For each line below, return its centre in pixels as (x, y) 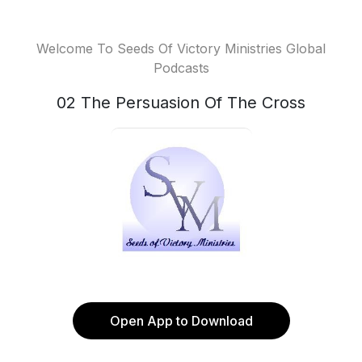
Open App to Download (181, 321)
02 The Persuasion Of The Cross (181, 103)
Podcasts (181, 68)
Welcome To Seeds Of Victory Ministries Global (181, 48)
